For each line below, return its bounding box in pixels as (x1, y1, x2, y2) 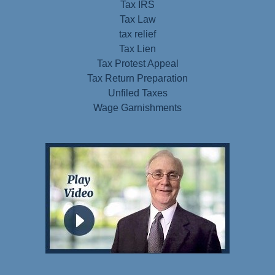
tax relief (119, 28, 156, 39)
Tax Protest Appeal (96, 58, 179, 69)
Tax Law (119, 14, 156, 25)
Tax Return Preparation (87, 72, 188, 83)
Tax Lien (119, 43, 156, 54)
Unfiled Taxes (107, 87, 168, 98)
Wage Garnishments (93, 102, 182, 113)
